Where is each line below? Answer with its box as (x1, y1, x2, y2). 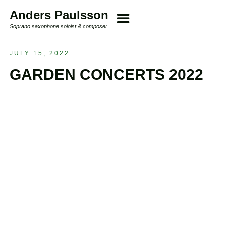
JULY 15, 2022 (9, 50, 70, 58)
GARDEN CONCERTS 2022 (9, 66, 203, 83)
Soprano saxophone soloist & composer (9, 23, 107, 29)
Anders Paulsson (9, 8, 108, 22)
